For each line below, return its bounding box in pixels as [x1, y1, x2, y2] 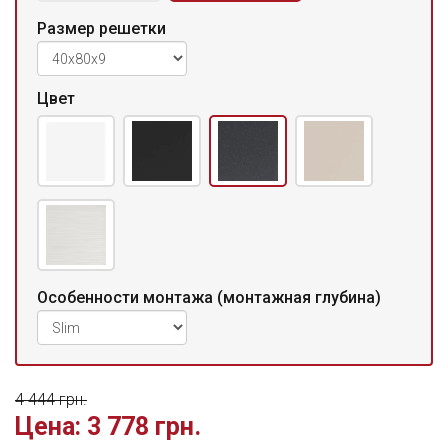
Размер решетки [37, 19, 166, 38]
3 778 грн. [81, 412, 201, 441]
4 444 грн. [15, 390, 87, 409]
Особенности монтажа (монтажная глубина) [37, 288, 381, 307]
